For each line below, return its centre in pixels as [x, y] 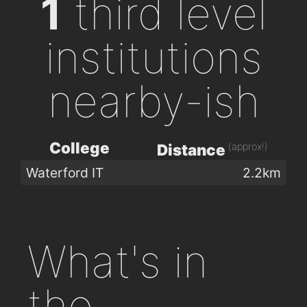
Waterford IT [65, 172]
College [79, 147]
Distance [193, 150]
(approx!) [248, 146]
